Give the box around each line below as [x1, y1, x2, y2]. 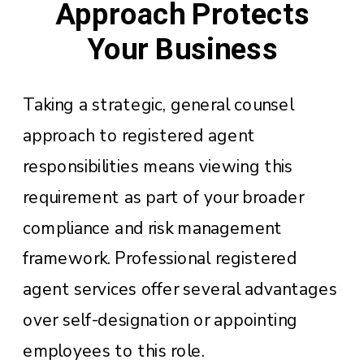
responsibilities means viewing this [23, 154, 292, 178]
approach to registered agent [23, 123, 255, 147]
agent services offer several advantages [23, 277, 337, 301]
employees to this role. [23, 339, 205, 362]
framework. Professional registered [23, 247, 297, 271]
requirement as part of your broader [23, 185, 304, 209]
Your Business [87, 32, 279, 67]
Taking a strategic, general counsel [23, 93, 294, 117]
